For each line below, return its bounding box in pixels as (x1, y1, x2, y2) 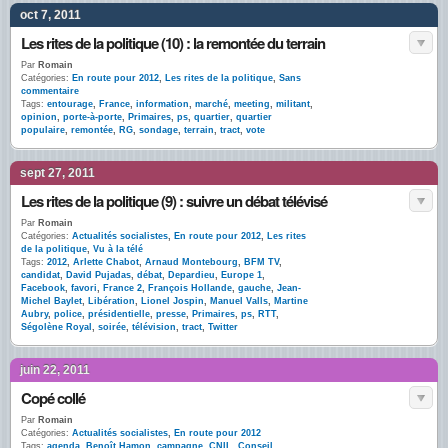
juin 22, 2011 (20, 363, 90, 377)
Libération (88, 296, 135, 306)
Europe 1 (221, 270, 262, 280)
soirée (98, 322, 126, 332)
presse (156, 309, 186, 319)
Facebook (21, 283, 65, 293)
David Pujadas (66, 270, 131, 280)
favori (71, 283, 97, 293)
